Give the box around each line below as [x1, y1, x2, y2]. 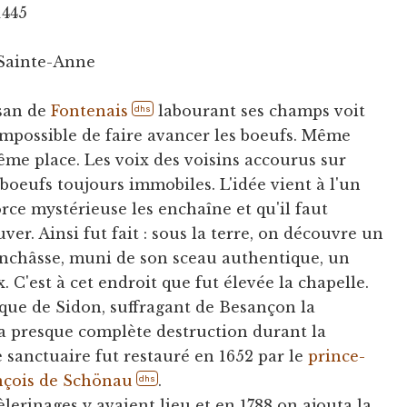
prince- [308, 346, 366, 365]
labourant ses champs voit [154, 101, 366, 120]
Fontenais [51, 101, 129, 120]
